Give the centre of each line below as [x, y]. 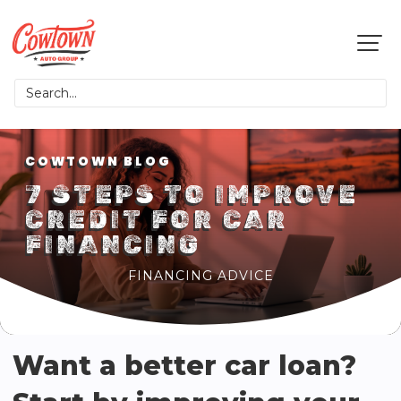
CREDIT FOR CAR [157, 220]
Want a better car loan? [184, 366]
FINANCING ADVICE [200, 276]
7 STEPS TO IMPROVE [192, 195]
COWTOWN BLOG [98, 161]
